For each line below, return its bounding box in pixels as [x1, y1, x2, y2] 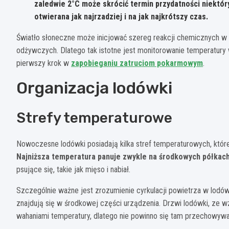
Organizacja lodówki [16, 78, 172, 98]
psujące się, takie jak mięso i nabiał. [16, 164, 130, 174]
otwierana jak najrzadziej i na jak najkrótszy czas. [34, 11, 208, 21]
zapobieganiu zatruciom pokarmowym [71, 58, 203, 68]
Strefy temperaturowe [16, 109, 172, 126]
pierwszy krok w [16, 58, 71, 68]
